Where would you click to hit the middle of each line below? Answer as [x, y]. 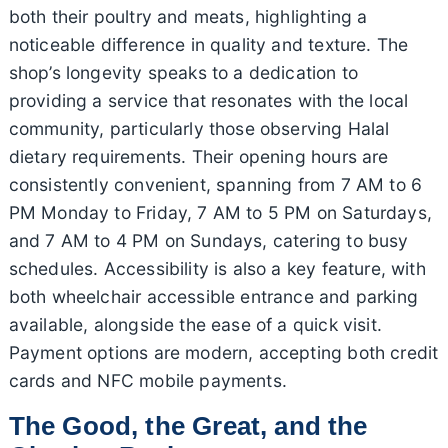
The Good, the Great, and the [188, 426]
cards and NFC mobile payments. [147, 381]
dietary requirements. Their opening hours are [198, 157]
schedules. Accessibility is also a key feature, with [217, 269]
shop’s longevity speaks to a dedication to [183, 73]
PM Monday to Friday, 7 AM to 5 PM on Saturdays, [220, 213]
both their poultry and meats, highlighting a [188, 17]
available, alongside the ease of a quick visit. [195, 325]
